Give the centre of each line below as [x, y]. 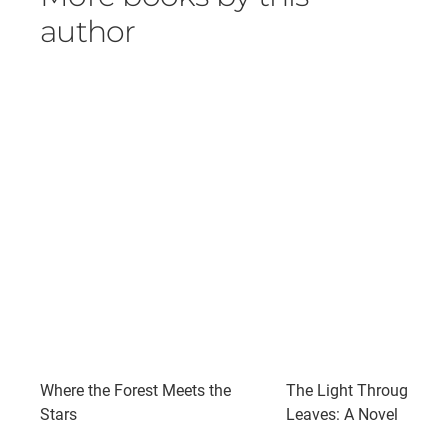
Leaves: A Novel [342, 414]
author [88, 31]
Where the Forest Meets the [135, 390]
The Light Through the [364, 390]
